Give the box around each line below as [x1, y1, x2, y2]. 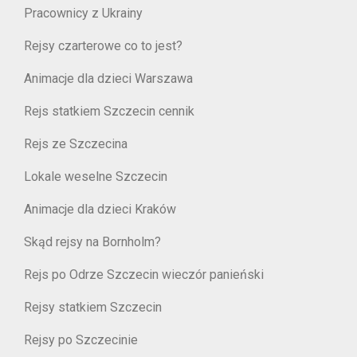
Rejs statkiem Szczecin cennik [24, 103, 194, 119]
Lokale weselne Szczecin [24, 168, 167, 184]
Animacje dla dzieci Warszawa [24, 70, 193, 86]
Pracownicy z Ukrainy [24, 5, 143, 21]
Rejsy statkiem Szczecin [24, 299, 162, 315]
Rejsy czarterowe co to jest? [24, 37, 182, 53]
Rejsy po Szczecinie [24, 331, 138, 347]
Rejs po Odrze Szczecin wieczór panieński [24, 266, 264, 282]
